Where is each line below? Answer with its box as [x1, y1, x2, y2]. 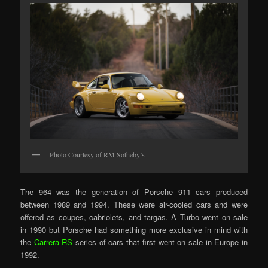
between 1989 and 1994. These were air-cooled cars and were [20, 199, 248, 211]
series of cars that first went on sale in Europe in [72, 236, 248, 248]
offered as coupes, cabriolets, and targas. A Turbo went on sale [20, 211, 248, 223]
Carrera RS [33, 236, 73, 248]
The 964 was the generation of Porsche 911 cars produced [20, 186, 248, 198]
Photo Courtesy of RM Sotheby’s [50, 149, 145, 159]
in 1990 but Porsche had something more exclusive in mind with [20, 224, 248, 236]
